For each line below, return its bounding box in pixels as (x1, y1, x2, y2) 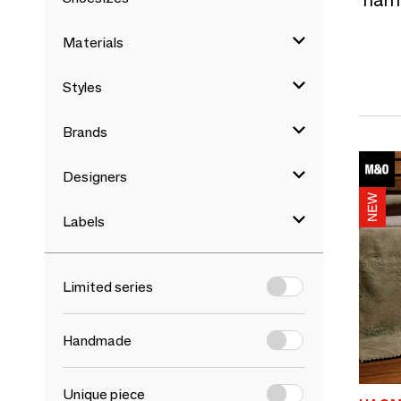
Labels (63, 213, 105, 230)
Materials (63, 34, 124, 51)
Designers (63, 168, 127, 185)
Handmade (63, 332, 132, 349)
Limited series (63, 278, 153, 295)
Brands (63, 124, 107, 141)
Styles (63, 79, 102, 96)
